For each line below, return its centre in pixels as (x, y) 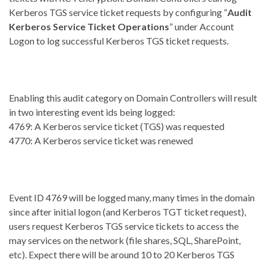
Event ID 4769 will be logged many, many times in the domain (132, 198)
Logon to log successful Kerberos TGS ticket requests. (119, 41)
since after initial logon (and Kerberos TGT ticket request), (127, 212)
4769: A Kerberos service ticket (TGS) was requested (117, 126)
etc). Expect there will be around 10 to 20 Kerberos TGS (122, 255)
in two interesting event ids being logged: (92, 112)
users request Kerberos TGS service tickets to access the (124, 226)
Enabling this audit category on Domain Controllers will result (133, 98)
